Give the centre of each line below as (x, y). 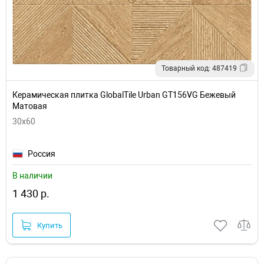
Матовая (30, 106)
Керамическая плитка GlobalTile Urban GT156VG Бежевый (124, 95)
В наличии (32, 176)
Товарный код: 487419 (199, 68)
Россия (42, 154)
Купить (50, 225)
